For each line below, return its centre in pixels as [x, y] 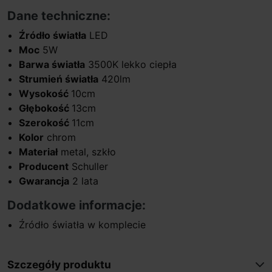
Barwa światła [52, 64]
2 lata [84, 181]
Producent [44, 166]
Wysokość [45, 93]
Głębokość [46, 108]
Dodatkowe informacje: [76, 205]
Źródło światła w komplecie [83, 224]
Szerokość [46, 122]
